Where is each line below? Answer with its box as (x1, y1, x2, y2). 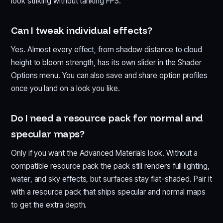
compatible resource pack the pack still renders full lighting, (11, 161, 210, 171)
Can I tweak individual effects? (11, 24, 152, 37)
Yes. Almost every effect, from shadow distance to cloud (11, 45, 203, 55)
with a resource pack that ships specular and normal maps (11, 187, 206, 197)
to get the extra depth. (11, 200, 87, 210)
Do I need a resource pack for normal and (11, 112, 203, 124)
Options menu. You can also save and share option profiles (11, 71, 208, 81)
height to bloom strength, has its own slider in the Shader (11, 58, 202, 68)
